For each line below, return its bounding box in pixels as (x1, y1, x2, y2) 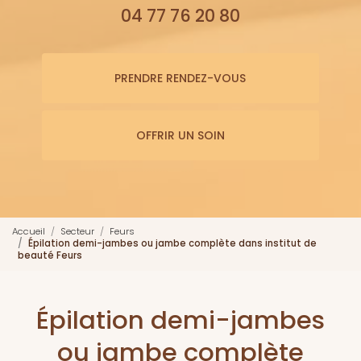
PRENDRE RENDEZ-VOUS (114, 70, 247, 87)
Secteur (60, 225, 94, 239)
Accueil (12, 225, 45, 239)
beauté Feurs (18, 249, 82, 263)
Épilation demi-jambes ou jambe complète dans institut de (28, 237, 317, 251)
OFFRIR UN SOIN (135, 127, 225, 143)
